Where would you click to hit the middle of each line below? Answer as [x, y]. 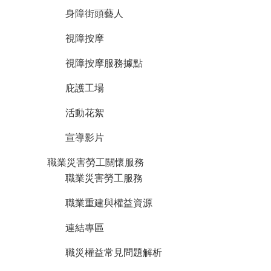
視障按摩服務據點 [104, 63]
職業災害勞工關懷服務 [96, 162]
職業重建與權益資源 [109, 203]
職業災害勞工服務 [104, 178]
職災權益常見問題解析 [114, 252]
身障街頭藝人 [94, 13]
